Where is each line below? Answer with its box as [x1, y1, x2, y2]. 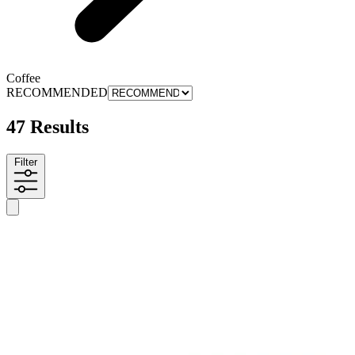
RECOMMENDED [6, 85, 108, 99]
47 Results [6, 116, 89, 137]
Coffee [6, 71, 40, 85]
